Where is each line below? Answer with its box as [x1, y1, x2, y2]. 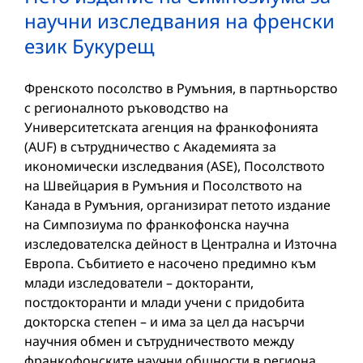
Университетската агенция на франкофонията [24, 117, 318, 136]
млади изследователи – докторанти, [24, 273, 254, 292]
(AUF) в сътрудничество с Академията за [24, 137, 276, 156]
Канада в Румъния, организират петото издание [24, 195, 331, 214]
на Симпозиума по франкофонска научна [24, 215, 289, 233]
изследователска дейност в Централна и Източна [24, 234, 337, 253]
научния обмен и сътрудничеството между [24, 331, 294, 350]
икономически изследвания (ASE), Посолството [24, 156, 325, 175]
